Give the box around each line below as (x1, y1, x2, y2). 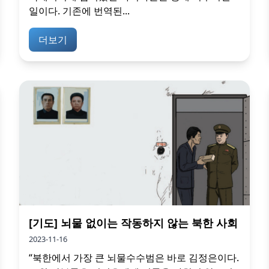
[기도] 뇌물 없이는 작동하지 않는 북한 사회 (29, 215, 238, 230)
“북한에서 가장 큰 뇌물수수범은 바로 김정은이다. (29, 250, 239, 264)
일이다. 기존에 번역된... (29, 4, 130, 17)
